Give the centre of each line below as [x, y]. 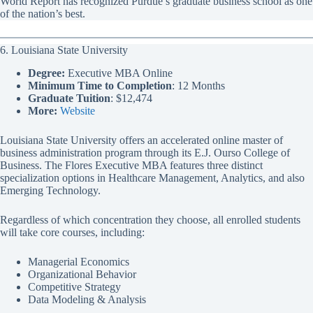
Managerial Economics [79, 261]
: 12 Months [198, 85]
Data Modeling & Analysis [87, 299]
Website [78, 110]
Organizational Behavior [82, 274]
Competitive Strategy [74, 286]
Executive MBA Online [119, 73]
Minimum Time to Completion [100, 85]
